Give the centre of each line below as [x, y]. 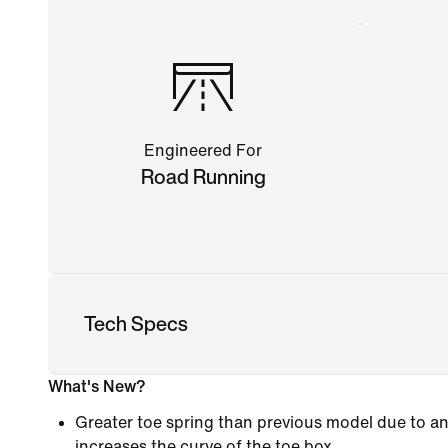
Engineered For [203, 150]
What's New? [97, 386]
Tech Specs [136, 323]
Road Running [203, 176]
